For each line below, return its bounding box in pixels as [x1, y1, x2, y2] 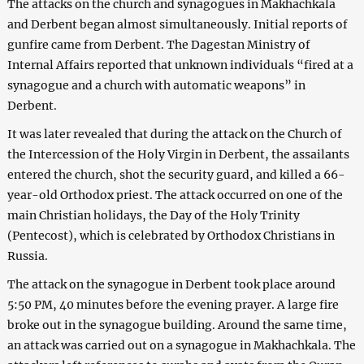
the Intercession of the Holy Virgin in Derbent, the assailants [6, 146, 349, 162]
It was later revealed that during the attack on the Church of [6, 126, 342, 141]
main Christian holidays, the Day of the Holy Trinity [6, 207, 300, 223]
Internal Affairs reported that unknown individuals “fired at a [6, 57, 353, 72]
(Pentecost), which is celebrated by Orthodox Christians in [6, 227, 335, 243]
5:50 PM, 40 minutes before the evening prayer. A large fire [6, 297, 339, 312]
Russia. [6, 248, 48, 263]
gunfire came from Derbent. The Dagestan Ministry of [6, 37, 310, 52]
